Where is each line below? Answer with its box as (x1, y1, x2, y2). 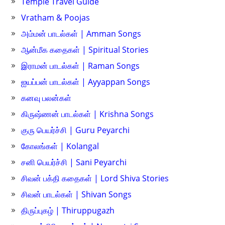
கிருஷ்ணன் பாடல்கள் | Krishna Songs (21, 108, 154, 120)
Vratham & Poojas (21, 12, 90, 24)
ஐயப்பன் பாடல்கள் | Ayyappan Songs (21, 76, 151, 88)
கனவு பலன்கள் (21, 92, 72, 104)
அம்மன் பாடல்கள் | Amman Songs (21, 28, 142, 40)
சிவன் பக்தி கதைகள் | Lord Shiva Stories (21, 173, 169, 184)
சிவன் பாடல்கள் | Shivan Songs (21, 189, 132, 200)
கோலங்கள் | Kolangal (21, 141, 99, 152)
